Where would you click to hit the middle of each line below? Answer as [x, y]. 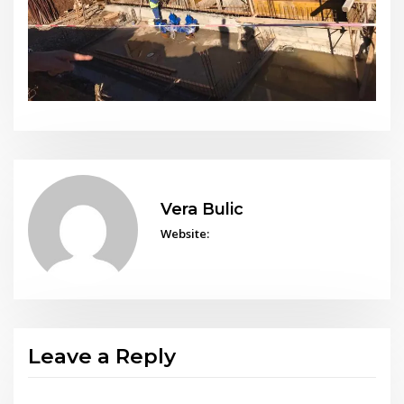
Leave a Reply [102, 356]
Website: [184, 234]
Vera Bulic [202, 208]
